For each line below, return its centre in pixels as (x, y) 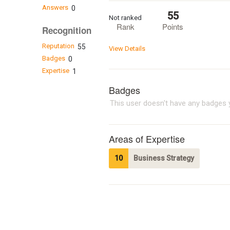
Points (173, 26)
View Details (127, 48)
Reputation (58, 46)
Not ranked (125, 17)
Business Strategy (164, 158)
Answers (55, 8)
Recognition (66, 31)
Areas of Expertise (147, 138)
